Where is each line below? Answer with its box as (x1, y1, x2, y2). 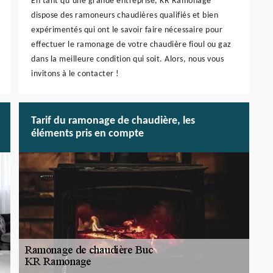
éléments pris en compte (31, 128, 144, 140)
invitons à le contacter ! (31, 69, 119, 79)
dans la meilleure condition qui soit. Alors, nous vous (31, 55, 224, 65)
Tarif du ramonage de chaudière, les (31, 115, 195, 127)
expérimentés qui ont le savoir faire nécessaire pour (31, 26, 222, 35)
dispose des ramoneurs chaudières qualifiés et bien (31, 11, 218, 21)
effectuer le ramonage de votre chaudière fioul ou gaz (31, 40, 232, 50)
